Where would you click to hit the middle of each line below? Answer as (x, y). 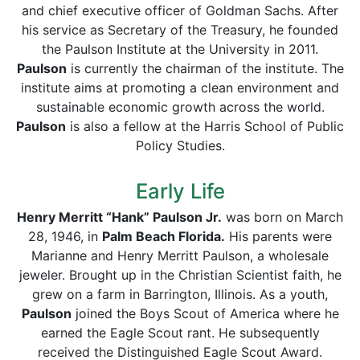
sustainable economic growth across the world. (180, 107)
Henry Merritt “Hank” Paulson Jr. (119, 217)
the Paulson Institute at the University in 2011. (180, 49)
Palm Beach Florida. (164, 236)
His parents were (278, 236)
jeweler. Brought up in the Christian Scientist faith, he (180, 275)
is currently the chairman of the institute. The (205, 68)
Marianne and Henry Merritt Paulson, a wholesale (180, 256)
